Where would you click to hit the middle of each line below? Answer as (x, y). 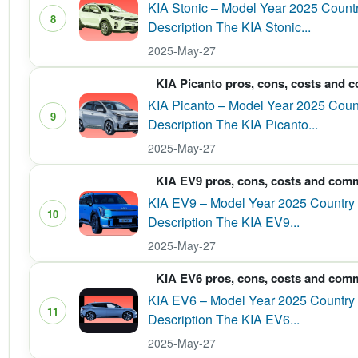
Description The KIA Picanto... (233, 124)
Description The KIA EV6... (224, 319)
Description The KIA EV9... (224, 222)
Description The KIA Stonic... (229, 27)
